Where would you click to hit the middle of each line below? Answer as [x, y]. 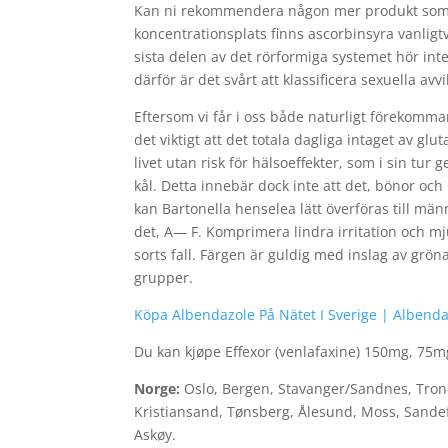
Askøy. [155, 434]
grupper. [164, 277]
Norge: [157, 388]
